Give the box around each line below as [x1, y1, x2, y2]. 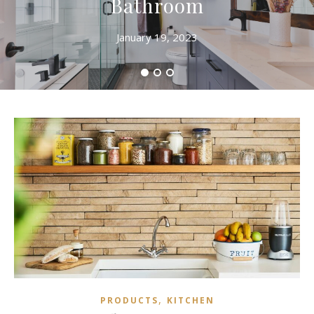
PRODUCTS [100, 294, 158, 307]
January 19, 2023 [116, 30, 198, 44]
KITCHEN [166, 294, 214, 307]
